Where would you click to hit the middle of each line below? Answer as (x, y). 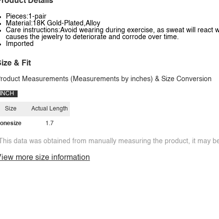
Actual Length (50, 109)
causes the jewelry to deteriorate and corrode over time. (92, 37)
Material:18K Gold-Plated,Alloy (53, 23)
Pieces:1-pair (26, 17)
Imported (20, 44)
